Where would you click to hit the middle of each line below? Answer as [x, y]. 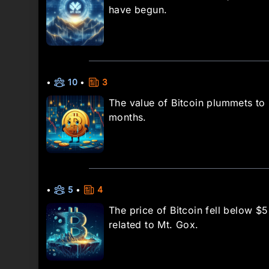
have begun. [138, 10]
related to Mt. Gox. [154, 225]
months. [128, 117]
